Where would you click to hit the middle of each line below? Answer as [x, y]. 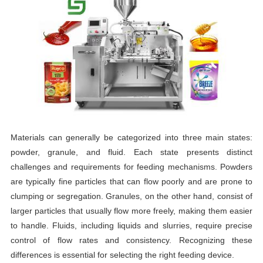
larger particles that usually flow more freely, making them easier [131, 211]
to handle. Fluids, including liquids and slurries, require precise [131, 226]
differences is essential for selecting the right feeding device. [122, 255]
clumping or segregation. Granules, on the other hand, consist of [131, 196]
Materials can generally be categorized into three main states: [131, 138]
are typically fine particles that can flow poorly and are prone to [131, 182]
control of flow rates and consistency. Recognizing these [131, 240]
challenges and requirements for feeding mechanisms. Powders [131, 167]
